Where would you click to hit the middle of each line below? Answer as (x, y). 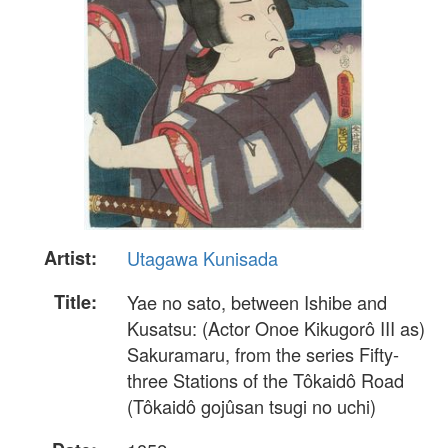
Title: (75, 302)
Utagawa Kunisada (202, 258)
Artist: (70, 258)
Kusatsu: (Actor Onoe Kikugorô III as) (276, 328)
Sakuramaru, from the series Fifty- (263, 354)
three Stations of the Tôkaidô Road (265, 380)
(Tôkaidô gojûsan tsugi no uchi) (251, 406)
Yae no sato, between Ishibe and (257, 302)
